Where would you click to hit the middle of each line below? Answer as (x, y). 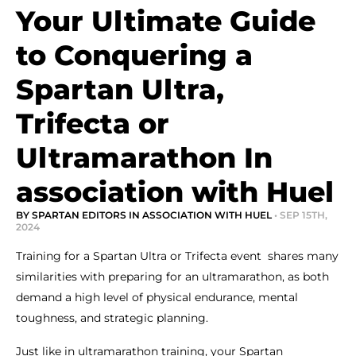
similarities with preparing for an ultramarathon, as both (172, 277)
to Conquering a (134, 55)
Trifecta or (93, 124)
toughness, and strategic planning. (114, 318)
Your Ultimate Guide (166, 21)
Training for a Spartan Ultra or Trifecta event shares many (177, 256)
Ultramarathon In (144, 158)
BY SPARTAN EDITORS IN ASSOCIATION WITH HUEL (145, 215)
